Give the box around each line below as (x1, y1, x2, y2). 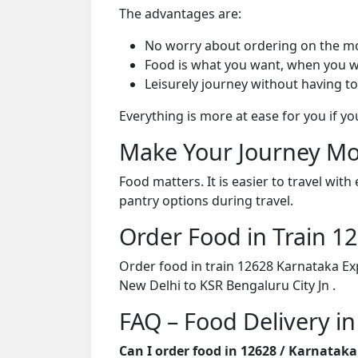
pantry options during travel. (119, 191, 293, 209)
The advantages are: (119, 4, 241, 22)
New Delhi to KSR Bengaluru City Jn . (119, 276, 336, 294)
